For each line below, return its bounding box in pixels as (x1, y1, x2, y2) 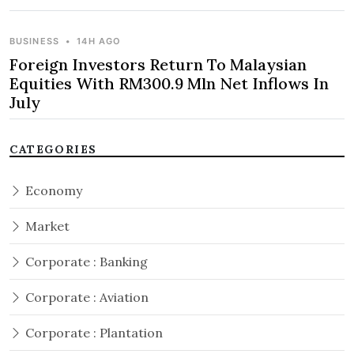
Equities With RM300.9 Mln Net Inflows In (9, 73, 329, 94)
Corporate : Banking (22, 254, 148, 270)
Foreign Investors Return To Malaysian (9, 55, 307, 75)
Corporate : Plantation (22, 325, 163, 341)
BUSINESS (9, 36, 59, 47)
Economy (22, 183, 82, 199)
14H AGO (77, 36, 122, 47)
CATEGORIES (9, 142, 97, 157)
